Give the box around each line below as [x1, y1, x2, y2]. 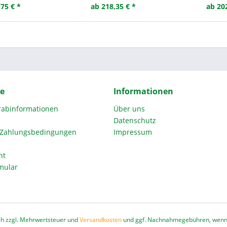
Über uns [113, 104, 145, 113]
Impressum [113, 127, 152, 137]
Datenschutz [113, 116, 156, 125]
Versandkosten [80, 215, 122, 224]
